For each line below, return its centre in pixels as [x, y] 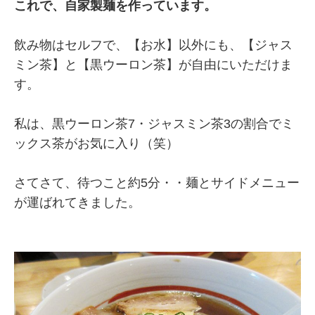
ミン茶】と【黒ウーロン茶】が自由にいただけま [153, 64]
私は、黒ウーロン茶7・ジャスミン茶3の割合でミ [154, 123]
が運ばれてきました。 [77, 202]
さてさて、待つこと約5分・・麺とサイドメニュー [157, 182]
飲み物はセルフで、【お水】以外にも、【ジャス [153, 45]
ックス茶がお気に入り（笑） [96, 143]
